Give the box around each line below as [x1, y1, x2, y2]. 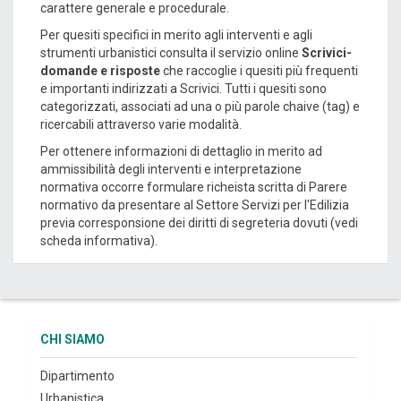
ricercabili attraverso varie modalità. [40, 117, 242, 132]
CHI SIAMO [40, 332, 105, 346]
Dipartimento [40, 369, 115, 383]
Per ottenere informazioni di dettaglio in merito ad [40, 144, 322, 158]
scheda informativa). [40, 234, 158, 248]
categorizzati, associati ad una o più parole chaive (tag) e [40, 99, 360, 114]
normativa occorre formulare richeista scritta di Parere [40, 180, 347, 194]
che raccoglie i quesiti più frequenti [160, 64, 358, 78]
